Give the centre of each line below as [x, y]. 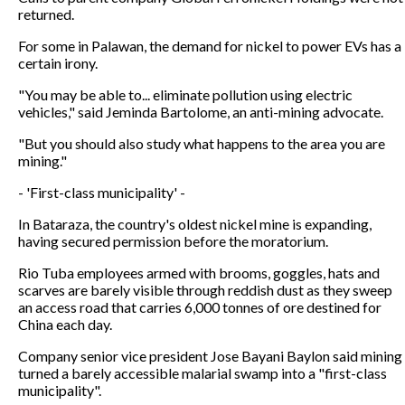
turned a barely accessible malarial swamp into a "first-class [202, 372]
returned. [46, 14]
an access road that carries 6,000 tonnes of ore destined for [200, 306]
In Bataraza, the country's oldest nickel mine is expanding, [195, 223]
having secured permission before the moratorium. [173, 240]
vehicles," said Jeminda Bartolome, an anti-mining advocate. [201, 111]
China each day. [65, 324]
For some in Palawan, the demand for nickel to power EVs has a [210, 45]
